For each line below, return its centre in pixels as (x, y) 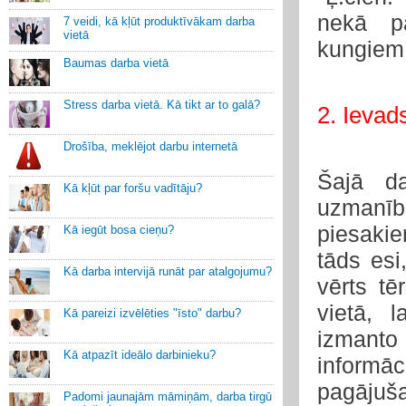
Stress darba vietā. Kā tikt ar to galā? (162, 105)
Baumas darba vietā (116, 63)
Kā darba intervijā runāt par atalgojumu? (168, 271)
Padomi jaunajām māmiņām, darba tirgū (168, 396)
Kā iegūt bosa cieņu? (119, 230)
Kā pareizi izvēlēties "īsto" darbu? (152, 313)
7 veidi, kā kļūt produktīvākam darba (159, 21)
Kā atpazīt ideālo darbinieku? (140, 355)
